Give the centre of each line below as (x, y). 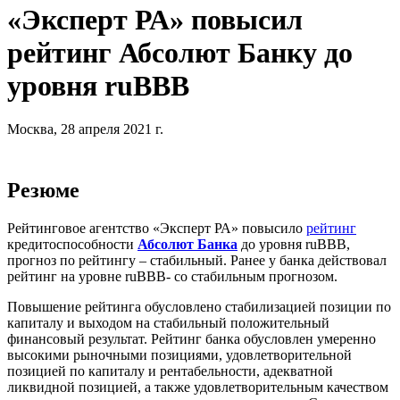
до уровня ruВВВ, (294, 245)
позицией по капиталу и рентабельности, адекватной (170, 371)
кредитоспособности (72, 245)
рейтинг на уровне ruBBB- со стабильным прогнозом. (172, 277)
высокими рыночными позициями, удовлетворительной (179, 355)
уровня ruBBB (98, 85)
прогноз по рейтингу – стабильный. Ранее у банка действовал (197, 261)
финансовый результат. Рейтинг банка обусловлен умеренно (192, 339)
